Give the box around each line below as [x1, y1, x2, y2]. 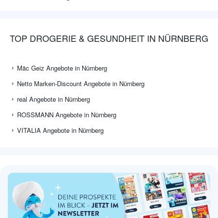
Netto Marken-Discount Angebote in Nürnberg [17, 79, 145, 89]
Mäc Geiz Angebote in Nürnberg [17, 63, 107, 73]
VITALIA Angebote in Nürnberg [17, 126, 104, 135]
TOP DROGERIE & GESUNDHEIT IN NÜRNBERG [10, 32, 208, 45]
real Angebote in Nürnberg [17, 94, 90, 104]
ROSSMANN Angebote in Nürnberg [17, 110, 116, 120]
